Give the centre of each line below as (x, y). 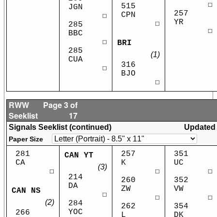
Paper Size (26, 139)
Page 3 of (61, 105)
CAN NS (26, 191)
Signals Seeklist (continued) (60, 127)
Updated (200, 127)
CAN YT (79, 156)
